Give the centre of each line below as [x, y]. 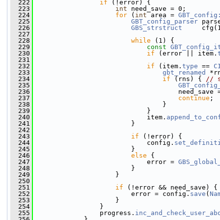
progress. [84, 213]
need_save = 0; [157, 9]
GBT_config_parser [165, 21]
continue [194, 98]
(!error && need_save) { [170, 187]
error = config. [111, 194]
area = [163, 15]
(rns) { [188, 79]
